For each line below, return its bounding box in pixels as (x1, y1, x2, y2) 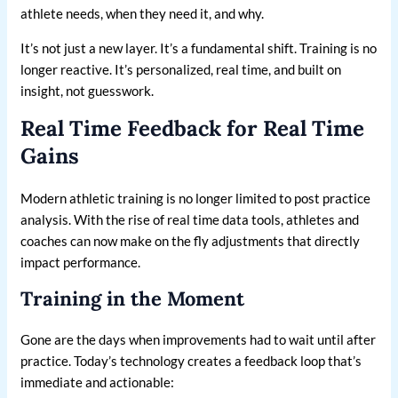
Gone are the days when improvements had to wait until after (20, 331, 377, 348)
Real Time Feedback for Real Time (20, 115, 365, 143)
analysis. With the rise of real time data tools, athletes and (20, 211, 360, 228)
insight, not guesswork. (20, 83, 155, 99)
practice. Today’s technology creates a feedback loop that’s (20, 353, 362, 370)
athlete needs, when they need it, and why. (20, 5, 265, 22)
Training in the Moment (20, 286, 245, 312)
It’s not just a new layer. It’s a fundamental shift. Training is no (20, 40, 378, 57)
